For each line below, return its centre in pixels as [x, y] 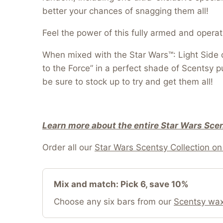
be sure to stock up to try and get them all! [128, 81]
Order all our [68, 147]
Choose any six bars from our [114, 201]
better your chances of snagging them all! [125, 11]
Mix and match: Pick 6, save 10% [121, 184]
